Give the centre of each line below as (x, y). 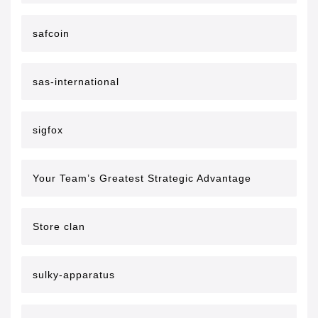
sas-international (76, 82)
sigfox (48, 130)
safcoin (51, 33)
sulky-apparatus (74, 275)
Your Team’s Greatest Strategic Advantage (142, 178)
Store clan (59, 226)
